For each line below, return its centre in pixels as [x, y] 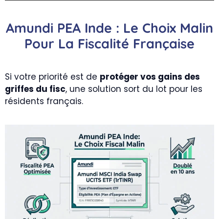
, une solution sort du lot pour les [134, 89]
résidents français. [44, 101]
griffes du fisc [35, 89]
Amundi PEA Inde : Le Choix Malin [109, 28]
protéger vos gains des [150, 77]
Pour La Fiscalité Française [109, 43]
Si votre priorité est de [52, 77]
